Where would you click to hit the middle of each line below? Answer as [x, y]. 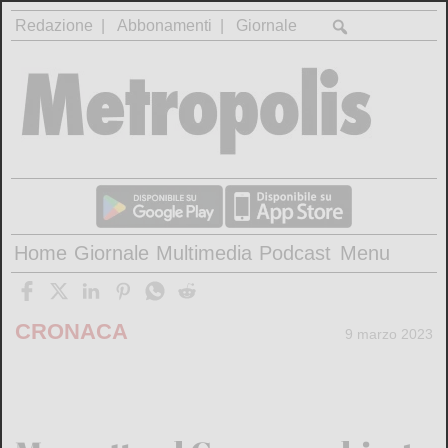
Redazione [54, 25]
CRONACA [71, 332]
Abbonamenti [165, 25]
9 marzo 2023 [389, 333]
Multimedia [204, 253]
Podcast [295, 253]
